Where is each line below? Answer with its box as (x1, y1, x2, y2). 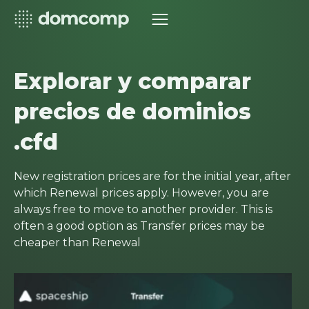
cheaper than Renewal (14, 236, 141, 249)
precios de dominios (14, 98, 251, 125)
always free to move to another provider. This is (14, 203, 272, 216)
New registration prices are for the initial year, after (14, 170, 291, 183)
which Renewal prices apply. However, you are (14, 186, 269, 199)
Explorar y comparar (14, 68, 251, 94)
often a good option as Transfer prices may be (14, 219, 265, 232)
